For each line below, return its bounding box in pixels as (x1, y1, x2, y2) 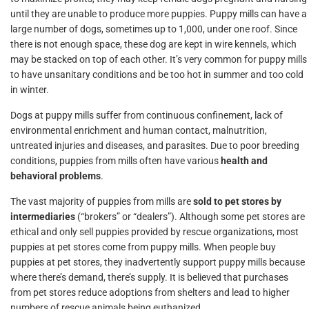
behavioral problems (10, 170, 101, 181)
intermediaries (10, 211, 75, 222)
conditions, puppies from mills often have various (10, 155, 221, 166)
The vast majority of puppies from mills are (10, 196, 193, 207)
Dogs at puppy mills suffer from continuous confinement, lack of (10, 110, 283, 121)
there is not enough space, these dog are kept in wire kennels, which (10, 39, 297, 50)
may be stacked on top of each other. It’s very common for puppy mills (10, 54, 307, 65)
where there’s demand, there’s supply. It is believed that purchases (10, 272, 288, 283)
